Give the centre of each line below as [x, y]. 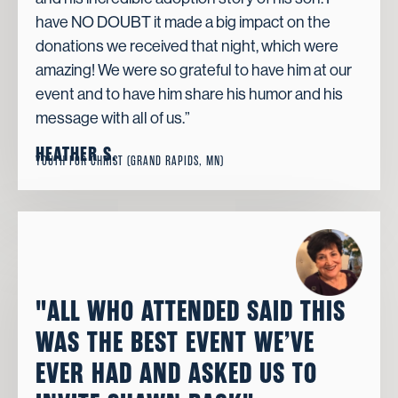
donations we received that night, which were [187, 47]
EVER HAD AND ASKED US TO [176, 373]
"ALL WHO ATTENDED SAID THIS [191, 311]
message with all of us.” [113, 119]
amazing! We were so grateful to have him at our [194, 71]
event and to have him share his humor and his [189, 95]
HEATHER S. [76, 154]
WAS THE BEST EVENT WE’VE [175, 342]
